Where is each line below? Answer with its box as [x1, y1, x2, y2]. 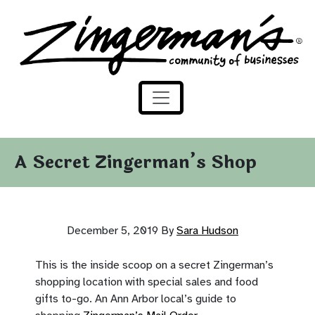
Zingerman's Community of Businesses [18, 15, 210, 29]
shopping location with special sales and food [35, 274, 258, 289]
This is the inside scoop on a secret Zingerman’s [35, 257, 274, 272]
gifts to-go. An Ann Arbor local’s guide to [35, 291, 236, 306]
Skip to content [22, 23, 98, 37]
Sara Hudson [176, 223, 238, 238]
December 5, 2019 [67, 223, 161, 238]
